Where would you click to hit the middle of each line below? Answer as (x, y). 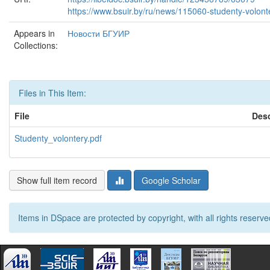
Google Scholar (171, 180)
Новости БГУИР (99, 33)
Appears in (34, 33)
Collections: (36, 45)
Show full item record (57, 180)
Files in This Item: (52, 93)
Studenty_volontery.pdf (58, 138)
